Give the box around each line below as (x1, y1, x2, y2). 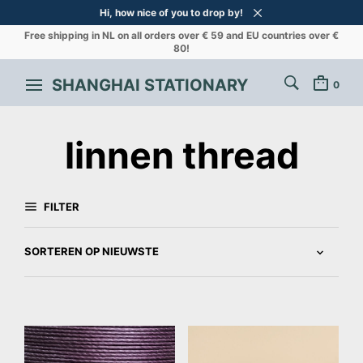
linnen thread (64, 134, 299, 177)
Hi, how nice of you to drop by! (100, 6, 246, 19)
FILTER (41, 200, 79, 213)
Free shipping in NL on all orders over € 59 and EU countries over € (24, 29, 339, 41)
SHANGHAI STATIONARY (52, 75, 248, 95)
